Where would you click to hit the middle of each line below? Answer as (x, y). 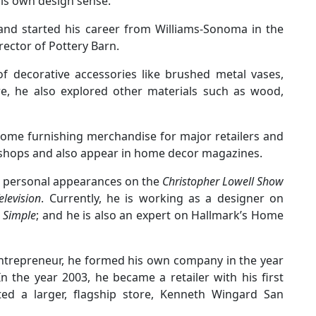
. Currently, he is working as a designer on (163, 199)
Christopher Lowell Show (223, 182)
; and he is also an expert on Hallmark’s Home (160, 215)
